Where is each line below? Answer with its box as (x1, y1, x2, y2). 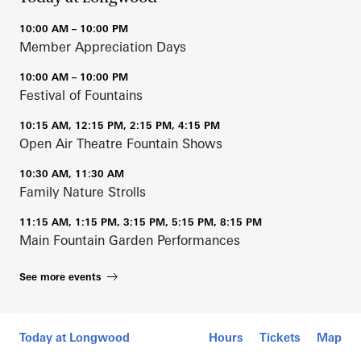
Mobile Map (19, 309, 104, 331)
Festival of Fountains (19, 86, 143, 103)
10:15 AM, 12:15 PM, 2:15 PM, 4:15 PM (19, 118, 220, 131)
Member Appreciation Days (19, 38, 186, 55)
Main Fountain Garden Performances (19, 231, 240, 248)
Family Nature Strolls (19, 183, 146, 200)
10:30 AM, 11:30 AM (19, 167, 124, 180)
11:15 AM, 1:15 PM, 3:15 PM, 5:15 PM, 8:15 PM (19, 215, 262, 228)
